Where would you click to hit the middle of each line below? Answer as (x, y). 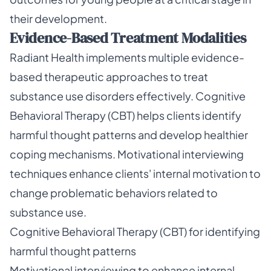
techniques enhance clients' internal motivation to (135, 173)
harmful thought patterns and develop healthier (129, 135)
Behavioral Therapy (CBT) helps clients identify (126, 115)
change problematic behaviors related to (114, 193)
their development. (58, 18)
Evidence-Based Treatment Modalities (128, 38)
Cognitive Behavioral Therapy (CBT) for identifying (135, 231)
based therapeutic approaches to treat (109, 77)
